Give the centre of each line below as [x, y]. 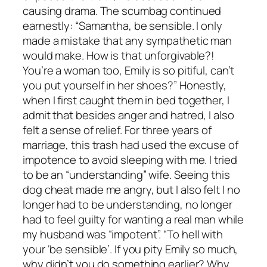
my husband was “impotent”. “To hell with [123, 234]
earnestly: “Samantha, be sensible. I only [122, 25]
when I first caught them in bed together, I [126, 100]
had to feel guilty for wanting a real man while [133, 219]
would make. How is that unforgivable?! [119, 55]
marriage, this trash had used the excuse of [131, 145]
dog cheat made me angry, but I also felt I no [131, 189]
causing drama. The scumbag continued [122, 10]
